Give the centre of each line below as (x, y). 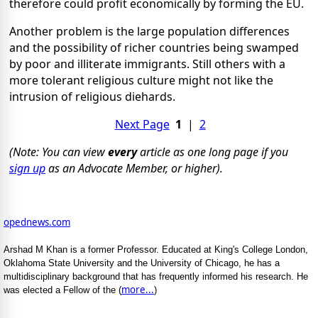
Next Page (142, 125)
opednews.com (37, 223)
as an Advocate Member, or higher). (134, 169)
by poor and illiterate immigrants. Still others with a (147, 64)
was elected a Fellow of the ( (62, 290)
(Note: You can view (59, 152)
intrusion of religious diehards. (92, 97)
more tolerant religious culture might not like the (141, 81)
